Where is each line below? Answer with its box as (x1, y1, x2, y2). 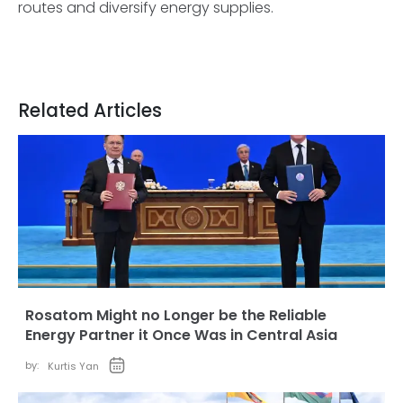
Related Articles (18, 98, 162, 123)
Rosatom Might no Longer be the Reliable (25, 305, 327, 326)
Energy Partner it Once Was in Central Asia (25, 325, 337, 345)
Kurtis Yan (48, 359, 99, 373)
